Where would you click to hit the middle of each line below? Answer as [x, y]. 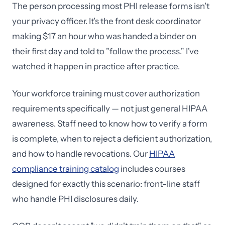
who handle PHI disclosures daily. [75, 199]
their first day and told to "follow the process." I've [105, 51]
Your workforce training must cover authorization [106, 93]
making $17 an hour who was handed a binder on [104, 36]
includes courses [152, 169]
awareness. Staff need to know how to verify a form [110, 124]
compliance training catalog [66, 169]
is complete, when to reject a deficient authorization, [112, 139]
